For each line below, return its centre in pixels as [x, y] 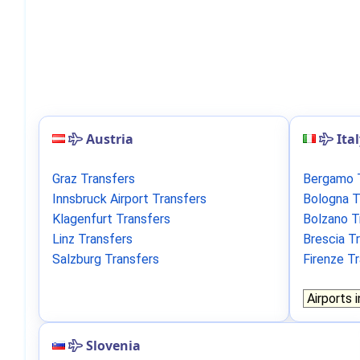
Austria [110, 139]
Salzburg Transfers [106, 259]
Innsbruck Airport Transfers [129, 199]
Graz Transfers [94, 179]
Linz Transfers [92, 239]
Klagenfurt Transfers [111, 219]
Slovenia [113, 346]
